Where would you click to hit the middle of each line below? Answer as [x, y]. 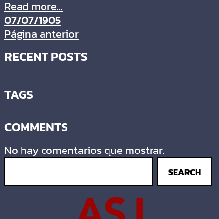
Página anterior [41, 34]
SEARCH [184, 172]
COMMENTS [36, 127]
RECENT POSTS [46, 56]
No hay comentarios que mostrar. [84, 151]
